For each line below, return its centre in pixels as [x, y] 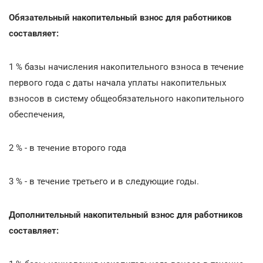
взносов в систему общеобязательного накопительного [127, 98]
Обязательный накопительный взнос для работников [120, 17]
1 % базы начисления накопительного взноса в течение [126, 67]
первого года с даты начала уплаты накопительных [117, 82]
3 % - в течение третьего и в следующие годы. [104, 181]
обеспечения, [37, 114]
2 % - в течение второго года [68, 148]
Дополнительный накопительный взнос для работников [126, 215]
